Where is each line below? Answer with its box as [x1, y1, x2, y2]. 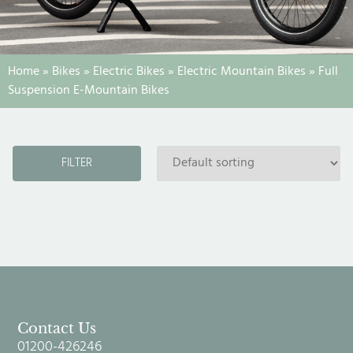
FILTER [61, 153, 93, 173]
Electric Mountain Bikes [177, 61, 306, 82]
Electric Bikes [93, 61, 165, 82]
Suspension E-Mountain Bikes [8, 80, 169, 101]
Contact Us [17, 319, 97, 337]
